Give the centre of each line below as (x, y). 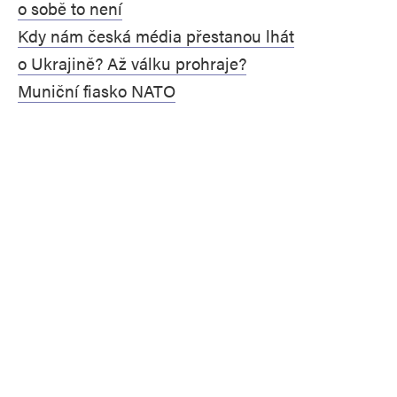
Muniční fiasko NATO (97, 90)
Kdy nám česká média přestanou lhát (156, 35)
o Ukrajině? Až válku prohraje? (132, 63)
